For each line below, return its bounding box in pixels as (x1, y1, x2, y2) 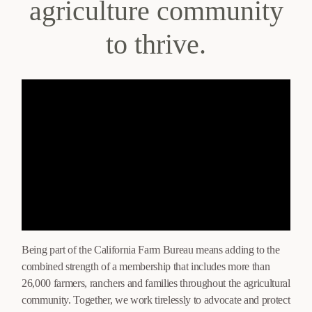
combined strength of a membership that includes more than (22, 260, 270, 273)
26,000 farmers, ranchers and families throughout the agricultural (22, 277, 290, 290)
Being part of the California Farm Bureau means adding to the (22, 244, 280, 256)
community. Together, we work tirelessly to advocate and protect (22, 294, 290, 306)
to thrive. (106, 28, 206, 60)
